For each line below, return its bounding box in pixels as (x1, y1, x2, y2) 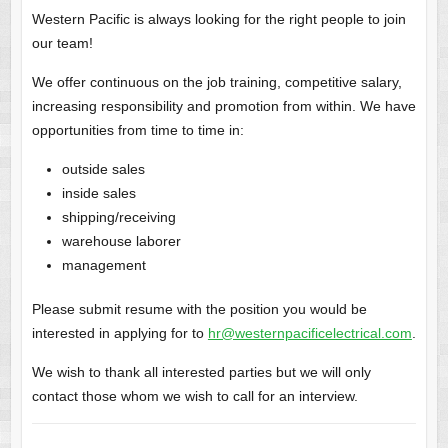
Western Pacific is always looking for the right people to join (31, 10, 406, 27)
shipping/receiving (61, 208, 176, 225)
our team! (31, 34, 93, 51)
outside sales (61, 160, 145, 177)
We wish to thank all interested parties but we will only (31, 363, 371, 380)
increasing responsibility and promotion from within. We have (31, 97, 416, 114)
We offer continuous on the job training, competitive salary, (31, 73, 402, 90)
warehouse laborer (61, 232, 181, 249)
